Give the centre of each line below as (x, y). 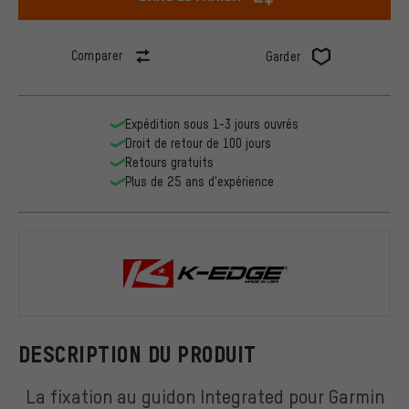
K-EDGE (319, 288)
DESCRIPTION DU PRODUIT (137, 354)
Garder (283, 57)
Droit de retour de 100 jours (198, 143)
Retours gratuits (169, 163)
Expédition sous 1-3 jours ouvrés (212, 124)
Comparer (97, 56)
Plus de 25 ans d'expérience (199, 182)
